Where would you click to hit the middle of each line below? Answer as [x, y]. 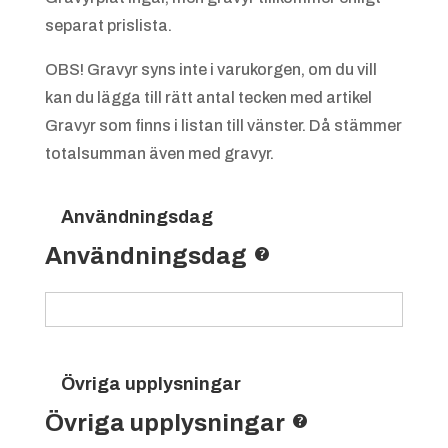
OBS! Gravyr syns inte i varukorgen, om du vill [210, 70]
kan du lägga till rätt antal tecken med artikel [208, 98]
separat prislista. [108, 26]
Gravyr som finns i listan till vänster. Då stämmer [223, 126]
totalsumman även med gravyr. [159, 154]
